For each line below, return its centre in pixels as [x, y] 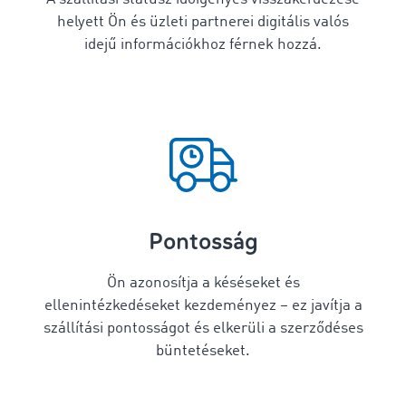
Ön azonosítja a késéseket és [203, 283]
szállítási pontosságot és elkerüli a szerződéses [203, 329]
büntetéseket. [203, 351]
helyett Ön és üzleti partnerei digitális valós [203, 22]
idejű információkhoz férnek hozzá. [203, 45]
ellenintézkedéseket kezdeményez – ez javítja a [203, 306]
